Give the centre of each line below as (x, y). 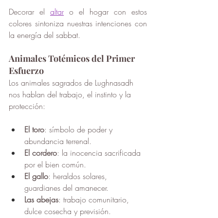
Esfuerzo (26, 71)
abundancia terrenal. (58, 141)
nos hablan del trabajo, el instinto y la (71, 95)
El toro (34, 130)
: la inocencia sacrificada (100, 153)
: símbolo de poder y (80, 130)
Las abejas (41, 200)
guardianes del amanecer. (66, 188)
